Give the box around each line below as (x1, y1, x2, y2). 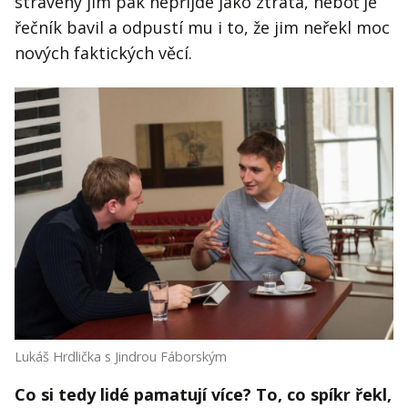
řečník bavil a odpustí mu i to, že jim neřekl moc (15, 16, 390, 39)
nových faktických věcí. (15, 42, 192, 65)
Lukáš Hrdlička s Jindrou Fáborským (15, 348, 227, 366)
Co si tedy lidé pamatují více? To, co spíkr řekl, (15, 383, 392, 406)
